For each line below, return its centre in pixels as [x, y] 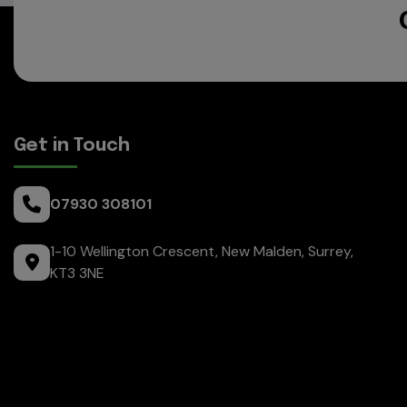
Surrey [329, 251]
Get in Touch [72, 145]
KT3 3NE [77, 273]
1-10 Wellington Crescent [133, 251]
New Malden [262, 251]
